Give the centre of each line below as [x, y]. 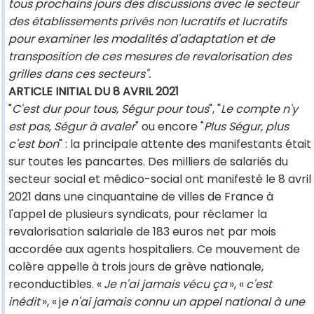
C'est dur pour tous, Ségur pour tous [110, 109]
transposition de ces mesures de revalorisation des [150, 57]
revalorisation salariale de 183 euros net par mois [142, 232]
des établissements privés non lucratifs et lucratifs [148, 22]
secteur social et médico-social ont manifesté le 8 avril [160, 179]
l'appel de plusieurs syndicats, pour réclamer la [138, 214]
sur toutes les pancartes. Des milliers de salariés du [148, 162]
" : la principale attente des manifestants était [185, 144]
